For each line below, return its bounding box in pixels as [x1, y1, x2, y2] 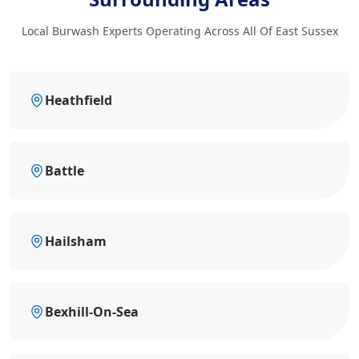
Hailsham [45, 232, 107, 250]
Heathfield [45, 91, 112, 109]
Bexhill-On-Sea [45, 302, 139, 321]
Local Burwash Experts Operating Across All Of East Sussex [21, 22, 338, 38]
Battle [45, 161, 84, 179]
